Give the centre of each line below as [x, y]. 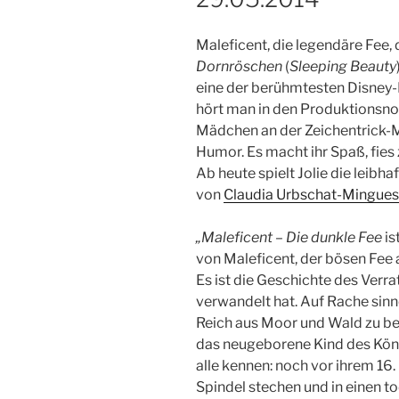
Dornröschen [239, 67]
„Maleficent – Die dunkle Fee [289, 238]
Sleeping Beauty [343, 67]
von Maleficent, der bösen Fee [294, 259]
